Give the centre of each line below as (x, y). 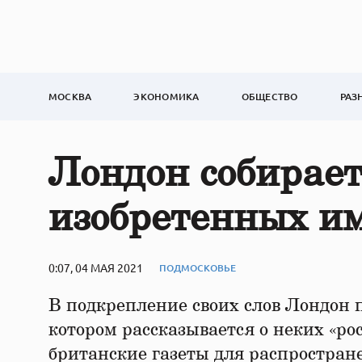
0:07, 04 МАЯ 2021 (96, 267)
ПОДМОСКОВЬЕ (198, 267)
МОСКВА (70, 97)
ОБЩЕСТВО (269, 97)
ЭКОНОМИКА (166, 97)
